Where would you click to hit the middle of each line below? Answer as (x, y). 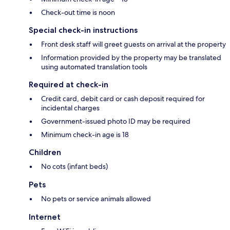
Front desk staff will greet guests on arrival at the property (133, 44)
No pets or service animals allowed (96, 198)
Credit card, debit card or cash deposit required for (123, 98)
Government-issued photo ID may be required (116, 121)
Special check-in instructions (83, 30)
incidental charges (70, 108)
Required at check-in (69, 84)
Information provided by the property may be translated (131, 57)
